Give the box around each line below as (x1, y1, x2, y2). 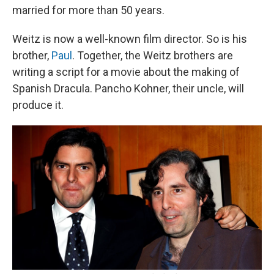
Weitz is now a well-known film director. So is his (12, 32, 247, 45)
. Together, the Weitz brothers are (72, 48, 233, 62)
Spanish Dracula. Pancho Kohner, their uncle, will (12, 81, 244, 95)
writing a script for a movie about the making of (12, 65, 240, 78)
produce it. (12, 98, 64, 111)
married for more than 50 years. (12, 3, 165, 17)
